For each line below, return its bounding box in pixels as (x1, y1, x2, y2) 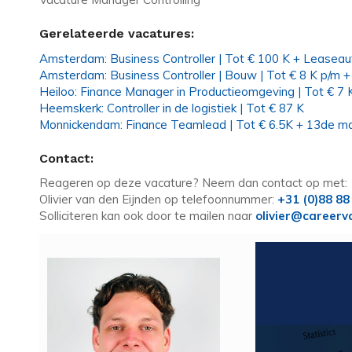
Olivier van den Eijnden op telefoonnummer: (39, 192, 277, 207)
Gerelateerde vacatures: (39, 25, 194, 41)
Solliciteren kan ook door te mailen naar (39, 208, 255, 224)
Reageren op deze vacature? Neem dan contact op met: (39, 175, 347, 191)
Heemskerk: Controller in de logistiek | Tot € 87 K (39, 100, 304, 115)
